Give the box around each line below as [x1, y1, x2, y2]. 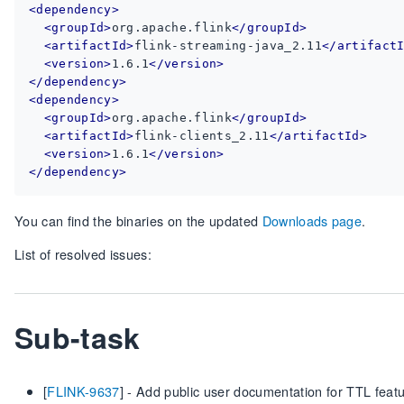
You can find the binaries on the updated [14, 211, 262, 230]
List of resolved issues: [14, 244, 151, 263]
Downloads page [262, 211, 363, 230]
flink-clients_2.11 [133, 129, 270, 142]
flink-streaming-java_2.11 [133, 39, 322, 52]
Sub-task [14, 317, 141, 358]
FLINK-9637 [47, 381, 120, 400]
